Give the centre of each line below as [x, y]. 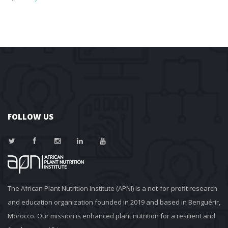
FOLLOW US [31, 116]
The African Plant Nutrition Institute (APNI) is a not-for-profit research [112, 188]
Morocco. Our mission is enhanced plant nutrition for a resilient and [111, 216]
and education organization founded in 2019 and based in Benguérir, [114, 202]
